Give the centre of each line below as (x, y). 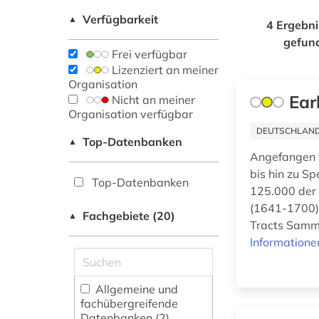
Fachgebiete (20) (129, 216)
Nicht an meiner (152, 100)
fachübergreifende (129, 304)
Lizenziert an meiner (164, 70)
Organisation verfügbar (131, 114)
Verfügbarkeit (120, 20)
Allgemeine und (135, 289)
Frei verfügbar (148, 54)
